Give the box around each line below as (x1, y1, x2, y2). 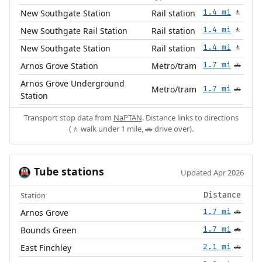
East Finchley (20, 242, 72, 253)
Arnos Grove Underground (20, 77, 125, 89)
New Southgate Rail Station (20, 25, 128, 36)
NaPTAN (113, 112, 142, 123)
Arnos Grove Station (20, 60, 99, 71)
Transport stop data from (23, 112, 113, 123)
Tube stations (30, 164, 104, 178)
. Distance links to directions (142, 112, 239, 123)
